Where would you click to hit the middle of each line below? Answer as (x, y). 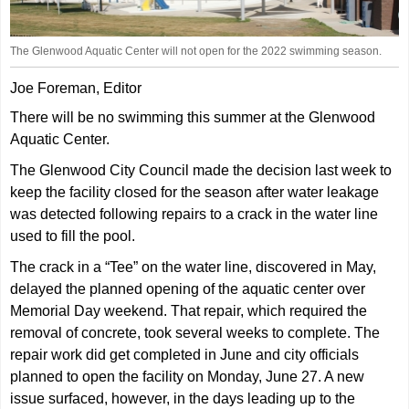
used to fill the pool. (73, 236)
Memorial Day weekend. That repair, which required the (189, 310)
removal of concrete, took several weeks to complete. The (195, 332)
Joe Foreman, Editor (76, 88)
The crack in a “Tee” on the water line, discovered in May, (194, 267)
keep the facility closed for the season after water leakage (195, 192)
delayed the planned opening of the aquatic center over (188, 288)
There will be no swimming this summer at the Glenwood (193, 117)
